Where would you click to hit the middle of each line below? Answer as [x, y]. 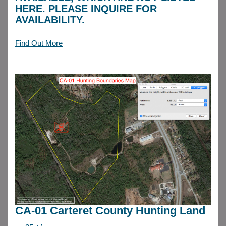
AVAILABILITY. [50, 19]
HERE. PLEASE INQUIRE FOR [86, 8]
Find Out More [39, 43]
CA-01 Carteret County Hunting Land [110, 210]
